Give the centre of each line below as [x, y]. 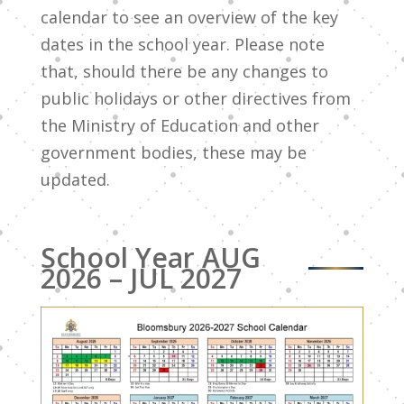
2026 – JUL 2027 [141, 278]
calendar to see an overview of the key [189, 17]
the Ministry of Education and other [179, 125]
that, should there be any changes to [184, 71]
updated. [75, 179]
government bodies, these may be [173, 152]
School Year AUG [150, 257]
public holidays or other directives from [195, 98]
